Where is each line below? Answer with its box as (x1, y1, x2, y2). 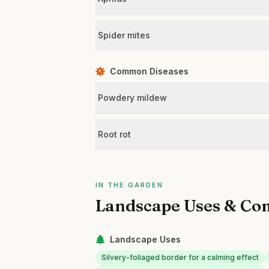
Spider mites (98, 30, 151, 40)
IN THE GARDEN (95, 181, 163, 189)
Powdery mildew (98, 92, 168, 103)
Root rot (98, 129, 131, 139)
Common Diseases (110, 66, 189, 76)
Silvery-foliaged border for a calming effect (101, 253, 259, 262)
